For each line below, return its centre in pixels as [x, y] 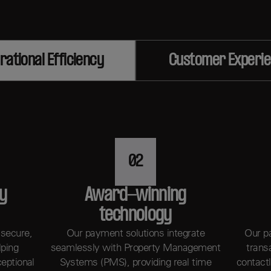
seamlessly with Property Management [135, 247]
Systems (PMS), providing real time [135, 261]
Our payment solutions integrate [135, 232]
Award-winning [135, 195]
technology [135, 215]
